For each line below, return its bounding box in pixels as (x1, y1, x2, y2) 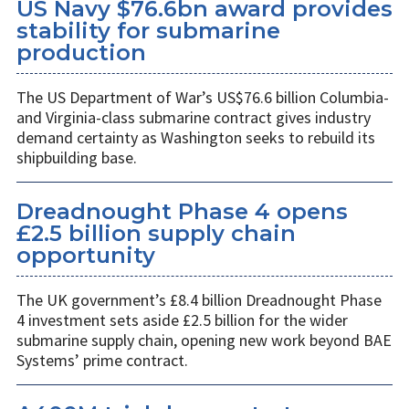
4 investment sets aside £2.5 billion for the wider (16, 309, 348, 330)
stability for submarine (16, 16, 280, 44)
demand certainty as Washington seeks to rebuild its (16, 126, 375, 148)
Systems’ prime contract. (16, 349, 188, 371)
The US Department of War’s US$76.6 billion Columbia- (16, 86, 389, 108)
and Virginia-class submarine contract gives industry (16, 106, 371, 128)
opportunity (16, 241, 155, 268)
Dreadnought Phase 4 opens (16, 197, 348, 225)
